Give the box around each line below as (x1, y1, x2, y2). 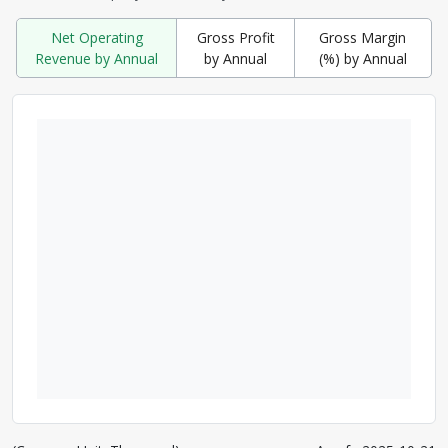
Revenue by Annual (35, 49, 159, 68)
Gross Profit (196, 28, 275, 47)
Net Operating (50, 28, 143, 47)
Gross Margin (319, 28, 407, 47)
